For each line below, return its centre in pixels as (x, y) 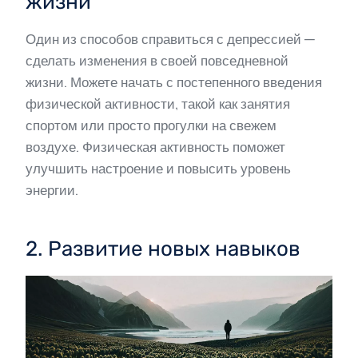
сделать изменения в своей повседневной (157, 61)
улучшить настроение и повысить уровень (158, 169)
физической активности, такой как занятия (158, 104)
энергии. (52, 191)
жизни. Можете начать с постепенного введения (174, 83)
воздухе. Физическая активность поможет (155, 147)
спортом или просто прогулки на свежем (151, 126)
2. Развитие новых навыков (163, 249)
